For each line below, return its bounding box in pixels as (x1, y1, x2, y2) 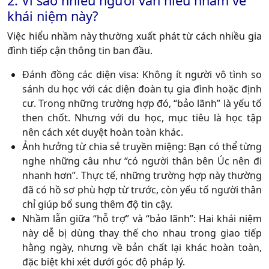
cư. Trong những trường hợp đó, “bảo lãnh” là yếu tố (22, 97, 262, 110)
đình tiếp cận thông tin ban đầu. (7, 44, 153, 58)
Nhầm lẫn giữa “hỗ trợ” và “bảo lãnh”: (22, 212, 196, 226)
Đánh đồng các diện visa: (22, 68, 139, 82)
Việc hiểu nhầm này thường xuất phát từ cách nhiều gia (7, 29, 262, 43)
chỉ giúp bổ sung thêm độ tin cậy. (22, 198, 172, 211)
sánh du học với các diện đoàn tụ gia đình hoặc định (22, 82, 262, 96)
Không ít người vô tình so (139, 68, 262, 82)
